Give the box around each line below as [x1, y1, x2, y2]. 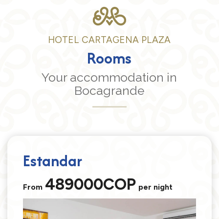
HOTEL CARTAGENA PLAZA [48, 34, 171, 46]
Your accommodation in [42, 70, 177, 85]
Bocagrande [74, 84, 145, 98]
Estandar [23, 150, 82, 172]
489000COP [45, 175, 136, 194]
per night [138, 182, 173, 192]
